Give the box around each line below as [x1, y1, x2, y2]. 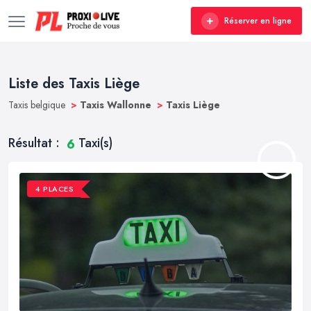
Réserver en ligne [224, 15, 292, 27]
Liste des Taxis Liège [8, 74, 140, 94]
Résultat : [8, 134, 63, 152]
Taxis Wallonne [80, 98, 154, 112]
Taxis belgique [8, 98, 68, 112]
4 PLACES [35, 183, 74, 195]
